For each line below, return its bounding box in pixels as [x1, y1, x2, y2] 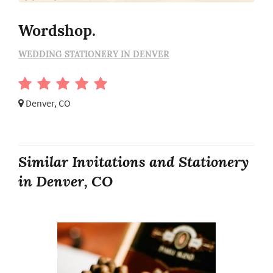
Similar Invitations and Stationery [18, 152, 249, 172]
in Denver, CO [18, 171, 113, 191]
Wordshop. [18, 20, 96, 40]
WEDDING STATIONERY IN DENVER [18, 48, 169, 60]
